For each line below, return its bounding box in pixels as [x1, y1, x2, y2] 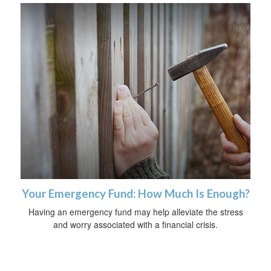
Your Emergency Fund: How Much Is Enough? [21, 187, 250, 201]
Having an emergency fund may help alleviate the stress [28, 206, 243, 218]
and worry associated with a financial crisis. [53, 218, 218, 231]
